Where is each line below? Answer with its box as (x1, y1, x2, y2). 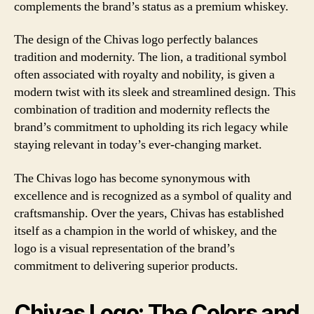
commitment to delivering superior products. (14, 257, 238, 274)
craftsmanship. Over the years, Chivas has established (14, 205, 284, 221)
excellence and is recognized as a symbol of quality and (14, 187, 292, 204)
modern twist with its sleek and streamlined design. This (14, 84, 296, 100)
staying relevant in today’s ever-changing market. (14, 137, 262, 153)
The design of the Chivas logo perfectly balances (14, 32, 258, 48)
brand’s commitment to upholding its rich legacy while (14, 119, 288, 135)
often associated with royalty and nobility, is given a (14, 67, 275, 83)
